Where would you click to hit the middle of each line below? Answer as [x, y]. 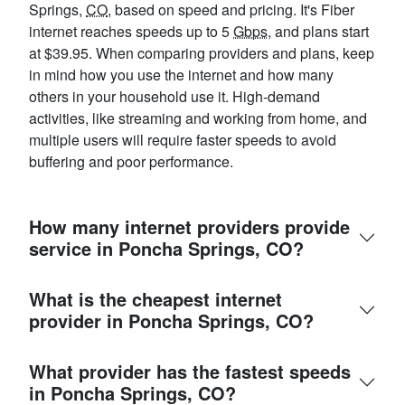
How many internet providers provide [189, 227]
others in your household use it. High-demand [174, 97]
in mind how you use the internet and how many [181, 75]
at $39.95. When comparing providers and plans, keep [202, 53]
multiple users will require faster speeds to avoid [183, 140]
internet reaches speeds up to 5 [131, 32]
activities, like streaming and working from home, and [198, 118]
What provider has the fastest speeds [190, 372]
